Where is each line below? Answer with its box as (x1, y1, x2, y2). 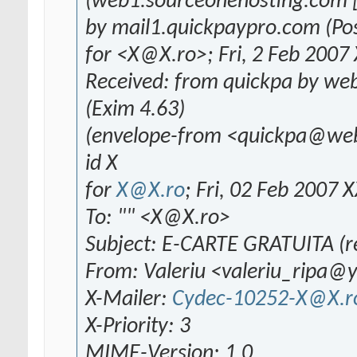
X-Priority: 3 (85, 316, 190, 339)
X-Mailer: (85, 288, 172, 312)
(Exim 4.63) (85, 99, 185, 122)
